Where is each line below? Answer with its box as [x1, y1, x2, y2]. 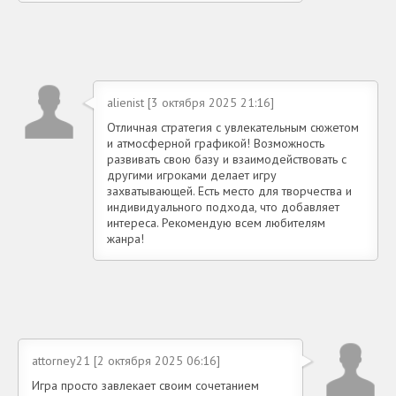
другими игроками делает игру [107, 167, 277, 184]
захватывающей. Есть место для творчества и [107, 183, 352, 200]
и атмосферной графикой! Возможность [107, 135, 324, 152]
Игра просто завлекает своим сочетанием [32, 377, 259, 394]
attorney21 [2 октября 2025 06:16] [32, 353, 220, 369]
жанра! [107, 231, 144, 247]
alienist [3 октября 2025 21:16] [107, 95, 274, 111]
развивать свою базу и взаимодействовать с [107, 151, 346, 168]
